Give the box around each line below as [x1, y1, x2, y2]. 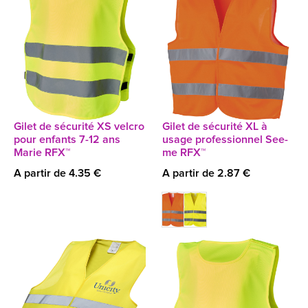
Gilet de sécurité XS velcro [14, 121, 144, 132]
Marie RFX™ [14, 147, 70, 158]
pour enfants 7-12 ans [14, 134, 120, 145]
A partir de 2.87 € [162, 168, 250, 179]
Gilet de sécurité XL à [162, 121, 267, 132]
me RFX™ [162, 147, 206, 158]
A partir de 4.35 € [14, 168, 101, 179]
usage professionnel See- [162, 134, 288, 145]
